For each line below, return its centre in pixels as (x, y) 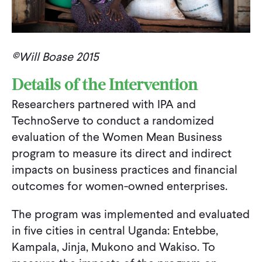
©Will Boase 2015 (55, 57)
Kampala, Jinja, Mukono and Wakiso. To (113, 247)
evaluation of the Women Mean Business (117, 137)
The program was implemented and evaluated (131, 214)
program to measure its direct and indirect (122, 154)
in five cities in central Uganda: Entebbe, (115, 231)
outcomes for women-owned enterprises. (121, 186)
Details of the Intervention (105, 87)
